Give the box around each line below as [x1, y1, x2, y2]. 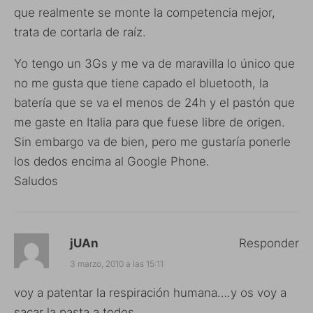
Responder [239, 235, 299, 250]
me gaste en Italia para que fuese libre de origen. [14, 115, 285, 129]
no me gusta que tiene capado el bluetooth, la [14, 75, 268, 90]
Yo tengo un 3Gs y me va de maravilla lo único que [14, 56, 295, 71]
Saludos [14, 173, 58, 188]
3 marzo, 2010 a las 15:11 [70, 258, 163, 269]
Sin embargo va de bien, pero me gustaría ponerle [14, 134, 291, 149]
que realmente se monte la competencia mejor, [14, 5, 275, 20]
